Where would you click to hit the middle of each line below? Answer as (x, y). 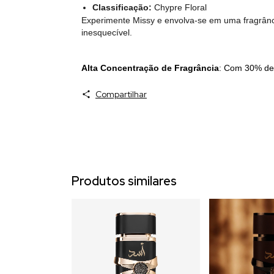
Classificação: (122, 7)
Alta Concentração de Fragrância (150, 68)
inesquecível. (107, 32)
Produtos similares (124, 181)
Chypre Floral (179, 7)
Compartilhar (121, 94)
